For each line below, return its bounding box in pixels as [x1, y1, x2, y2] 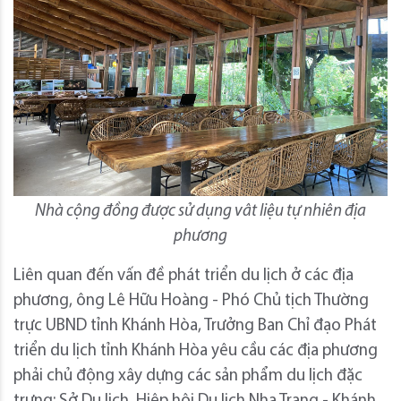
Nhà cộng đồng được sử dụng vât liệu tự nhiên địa [35, 203, 366, 221]
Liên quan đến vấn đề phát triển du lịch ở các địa [13, 268, 354, 286]
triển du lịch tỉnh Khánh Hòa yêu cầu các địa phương [13, 343, 378, 361]
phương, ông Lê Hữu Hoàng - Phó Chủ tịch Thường [13, 293, 369, 311]
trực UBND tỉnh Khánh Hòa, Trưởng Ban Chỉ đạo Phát [13, 318, 377, 336]
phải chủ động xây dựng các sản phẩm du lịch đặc [13, 368, 363, 386]
